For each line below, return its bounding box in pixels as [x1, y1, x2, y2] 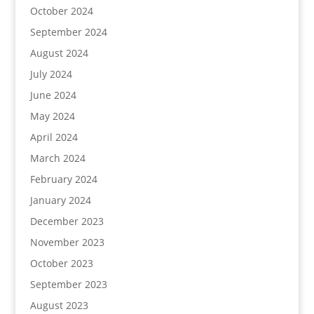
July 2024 [29, 67, 72, 81]
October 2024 [29, 4, 93, 18]
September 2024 [29, 25, 107, 39]
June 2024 [29, 88, 76, 102]
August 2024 [29, 46, 88, 60]
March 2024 [29, 151, 86, 165]
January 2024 [29, 193, 91, 207]
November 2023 [29, 235, 104, 249]
